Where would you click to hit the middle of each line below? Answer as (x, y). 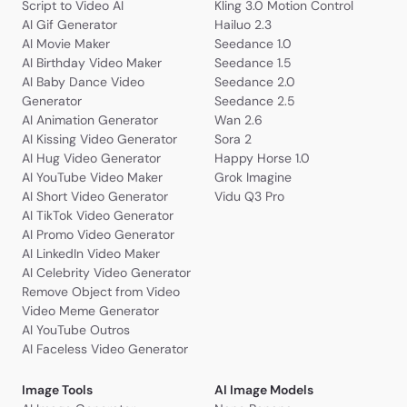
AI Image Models (264, 390)
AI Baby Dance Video (83, 82)
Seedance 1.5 (253, 63)
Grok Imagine (253, 178)
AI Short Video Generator (95, 197)
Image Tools (57, 390)
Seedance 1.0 (253, 44)
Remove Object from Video (101, 292)
